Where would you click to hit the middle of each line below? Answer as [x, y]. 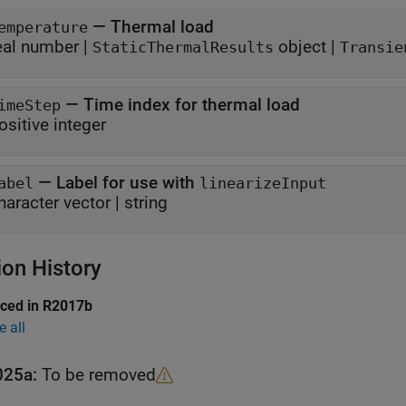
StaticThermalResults [183, 48]
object [300, 47]
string [146, 203]
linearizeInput [263, 184]
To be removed [99, 375]
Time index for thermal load [192, 105]
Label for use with [128, 183]
